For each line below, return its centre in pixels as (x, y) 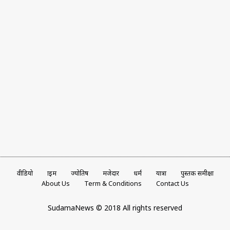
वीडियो (25, 174)
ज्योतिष (79, 174)
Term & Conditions (113, 184)
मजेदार (111, 174)
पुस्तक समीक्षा (197, 174)
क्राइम (52, 174)
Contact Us (172, 184)
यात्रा (161, 174)
